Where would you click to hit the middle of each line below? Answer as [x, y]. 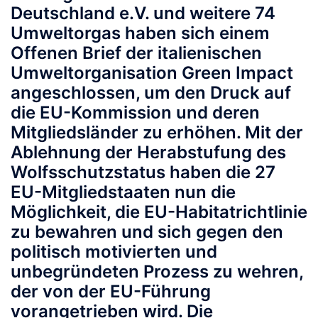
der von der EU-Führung [111, 292]
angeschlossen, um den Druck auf [151, 93]
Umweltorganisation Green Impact [152, 73]
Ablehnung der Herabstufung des [148, 153]
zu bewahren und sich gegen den [147, 232]
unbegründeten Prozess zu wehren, [157, 272]
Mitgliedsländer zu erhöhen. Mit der [157, 133]
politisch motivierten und [114, 252]
